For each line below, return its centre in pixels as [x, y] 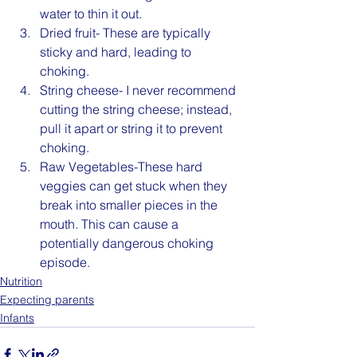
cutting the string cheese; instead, [137, 109]
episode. [65, 262]
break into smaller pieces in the [130, 205]
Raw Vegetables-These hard [123, 167]
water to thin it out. [91, 14]
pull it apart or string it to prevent [133, 128]
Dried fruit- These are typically [127, 33]
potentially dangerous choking [128, 243]
